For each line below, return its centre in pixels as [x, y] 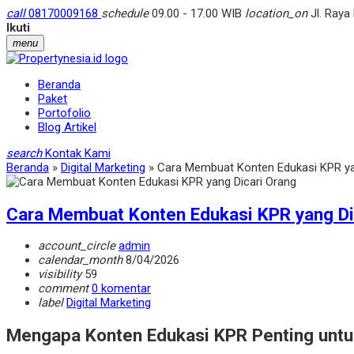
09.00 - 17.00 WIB [197, 13]
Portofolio [64, 113]
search [24, 153]
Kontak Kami [78, 153]
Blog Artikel [67, 127]
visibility [60, 275]
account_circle [77, 246]
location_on [276, 13]
